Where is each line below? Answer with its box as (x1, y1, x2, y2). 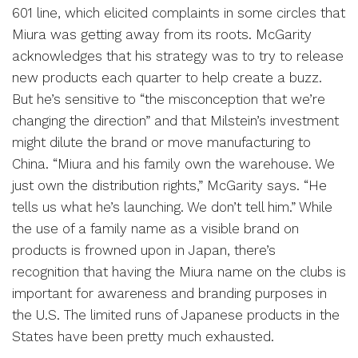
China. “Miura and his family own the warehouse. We (12, 155, 335, 172)
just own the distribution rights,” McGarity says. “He (12, 177, 327, 193)
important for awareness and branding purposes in (12, 284, 327, 301)
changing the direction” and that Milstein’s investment (12, 112, 339, 129)
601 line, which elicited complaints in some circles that (12, 4, 345, 21)
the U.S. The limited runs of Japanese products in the (12, 306, 340, 323)
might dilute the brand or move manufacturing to (12, 133, 311, 150)
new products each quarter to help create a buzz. (12, 69, 322, 86)
